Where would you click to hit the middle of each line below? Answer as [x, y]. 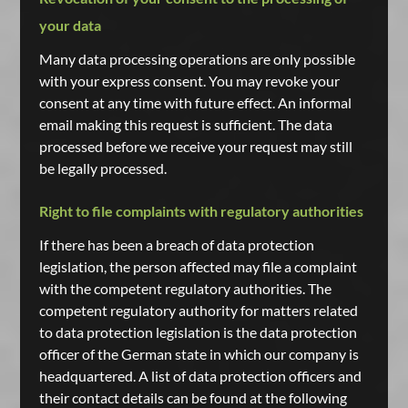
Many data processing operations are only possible [197, 59]
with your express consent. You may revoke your [189, 81]
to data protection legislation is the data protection [198, 332]
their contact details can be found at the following [193, 398]
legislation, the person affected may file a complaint [198, 266]
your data [70, 25]
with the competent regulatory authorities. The [185, 288]
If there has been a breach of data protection [176, 245]
